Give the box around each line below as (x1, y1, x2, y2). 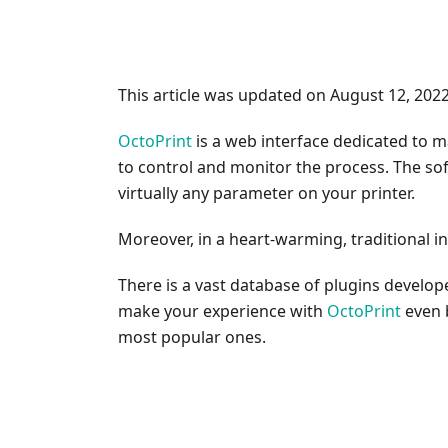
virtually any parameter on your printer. (118, 182, 415, 205)
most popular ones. (118, 326, 266, 349)
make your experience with (118, 300, 327, 323)
